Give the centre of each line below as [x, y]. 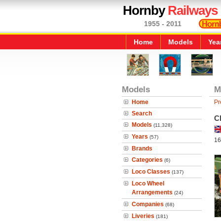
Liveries [143, 216]
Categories [147, 160]
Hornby [145, 10]
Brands [142, 148]
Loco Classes [151, 172]
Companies [148, 204]
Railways [193, 10]
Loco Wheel [148, 184]
